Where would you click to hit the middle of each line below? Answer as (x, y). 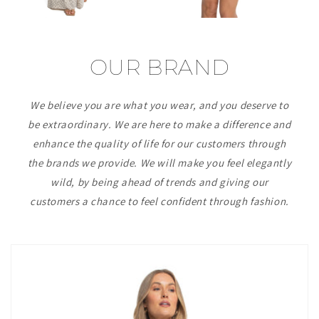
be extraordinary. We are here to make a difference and (159, 124)
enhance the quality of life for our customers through (159, 143)
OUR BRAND (159, 67)
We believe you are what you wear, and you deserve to (159, 105)
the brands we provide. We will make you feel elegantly (159, 162)
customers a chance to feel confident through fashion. (159, 201)
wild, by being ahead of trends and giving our (159, 182)
